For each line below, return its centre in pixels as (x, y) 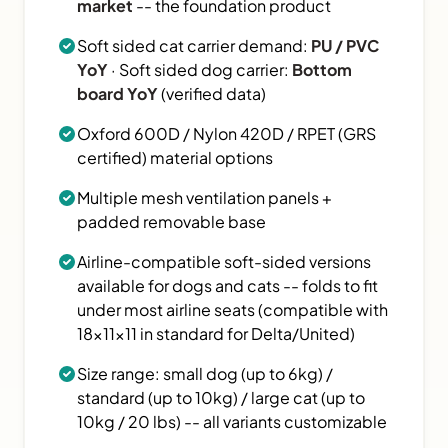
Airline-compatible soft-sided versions (224, 261)
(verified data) (212, 93)
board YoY (117, 93)
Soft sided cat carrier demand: (194, 45)
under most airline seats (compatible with (232, 309)
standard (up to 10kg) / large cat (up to (221, 397)
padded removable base (171, 221)
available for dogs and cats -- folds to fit (227, 285)
